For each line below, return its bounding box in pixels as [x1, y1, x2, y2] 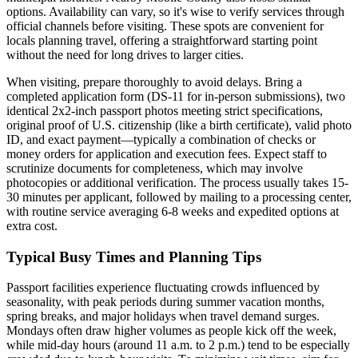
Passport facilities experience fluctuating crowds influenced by [6, 280, 320, 295]
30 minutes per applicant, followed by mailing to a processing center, [6, 189, 352, 204]
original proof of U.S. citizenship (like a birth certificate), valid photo [6, 117, 352, 132]
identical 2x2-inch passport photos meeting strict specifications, [6, 103, 323, 117]
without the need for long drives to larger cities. [6, 47, 244, 62]
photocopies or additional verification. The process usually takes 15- [6, 175, 348, 189]
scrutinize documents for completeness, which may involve [6, 161, 303, 175]
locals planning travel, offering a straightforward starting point [6, 33, 317, 47]
